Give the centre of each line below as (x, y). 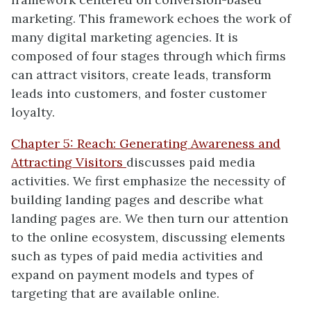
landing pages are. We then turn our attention (150, 218)
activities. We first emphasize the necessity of (148, 181)
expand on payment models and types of (132, 275)
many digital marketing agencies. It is (125, 37)
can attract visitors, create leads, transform (141, 75)
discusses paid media (191, 162)
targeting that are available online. (115, 293)
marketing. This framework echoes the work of (151, 18)
